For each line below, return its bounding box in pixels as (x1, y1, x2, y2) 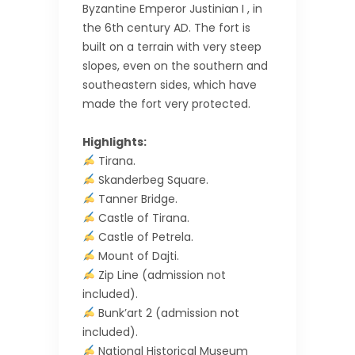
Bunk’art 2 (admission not (94, 304, 239, 321)
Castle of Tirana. (94, 209, 189, 226)
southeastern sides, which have (82, 76, 257, 93)
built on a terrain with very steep (82, 38, 261, 55)
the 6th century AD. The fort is (82, 19, 250, 36)
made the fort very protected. (82, 95, 250, 112)
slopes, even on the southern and (82, 57, 268, 74)
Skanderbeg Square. (94, 171, 208, 188)
